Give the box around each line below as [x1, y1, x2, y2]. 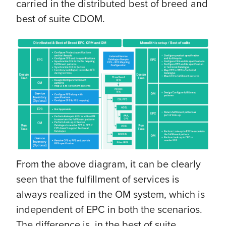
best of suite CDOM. [16, 11, 105, 26]
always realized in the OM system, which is [16, 187, 205, 202]
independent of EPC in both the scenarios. [16, 202, 202, 217]
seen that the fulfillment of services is [16, 172, 179, 187]
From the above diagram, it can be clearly [16, 156, 201, 172]
